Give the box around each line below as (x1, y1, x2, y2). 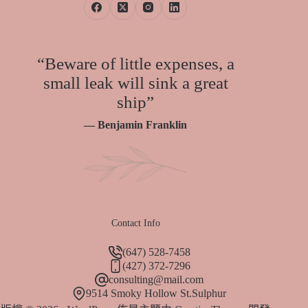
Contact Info (111, 217, 160, 228)
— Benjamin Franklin (84, 119, 188, 131)
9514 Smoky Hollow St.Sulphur (86, 287, 227, 299)
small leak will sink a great (43, 74, 228, 92)
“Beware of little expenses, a (36, 54, 234, 73)
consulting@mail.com (109, 274, 204, 285)
